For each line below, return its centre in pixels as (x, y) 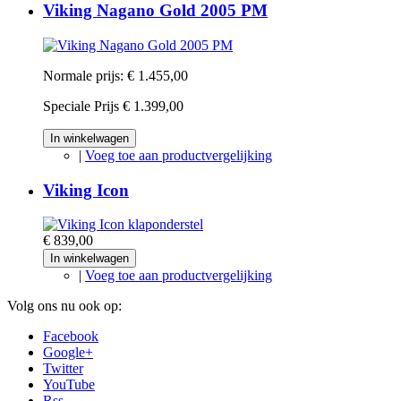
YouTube (69, 385)
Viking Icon (86, 190)
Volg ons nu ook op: (64, 306)
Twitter (63, 369)
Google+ (68, 353)
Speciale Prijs (81, 106)
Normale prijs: (83, 76)
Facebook (71, 337)
